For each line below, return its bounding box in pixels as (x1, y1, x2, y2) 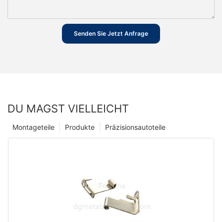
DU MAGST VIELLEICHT (7, 102, 129, 115)
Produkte (65, 122, 95, 131)
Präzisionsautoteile (105, 122, 166, 131)
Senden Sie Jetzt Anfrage (74, 30, 148, 38)
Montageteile (12, 122, 55, 131)
